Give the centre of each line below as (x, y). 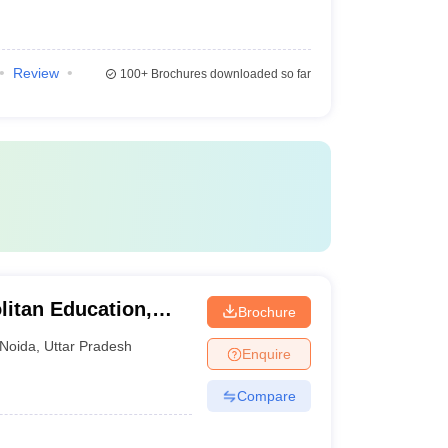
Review (35, 73)
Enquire (266, 353)
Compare (266, 395)
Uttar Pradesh (88, 345)
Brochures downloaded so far (229, 74)
